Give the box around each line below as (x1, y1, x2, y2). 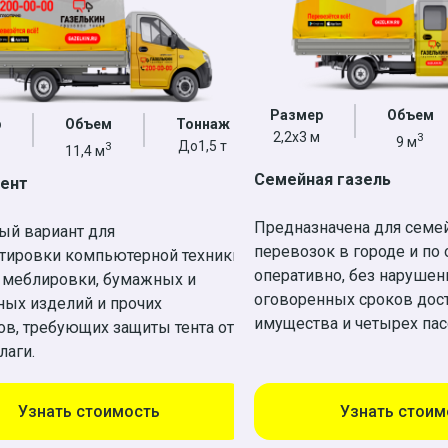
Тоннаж (175, 115, 230, 132)
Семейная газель (254, 169, 391, 189)
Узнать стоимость (17, 402, 160, 422)
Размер (269, 106, 323, 123)
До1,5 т (178, 137, 227, 154)
